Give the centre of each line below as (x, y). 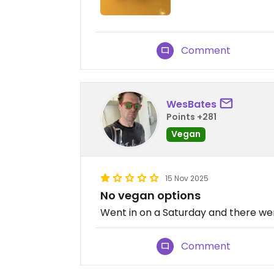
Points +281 (191, 117)
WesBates (191, 104)
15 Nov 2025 (187, 179)
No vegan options (150, 196)
